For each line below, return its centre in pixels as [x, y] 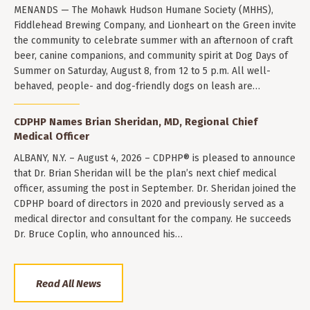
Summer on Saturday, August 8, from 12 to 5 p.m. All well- [142, 71]
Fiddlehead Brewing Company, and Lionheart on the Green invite [155, 25]
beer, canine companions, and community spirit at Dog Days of [151, 55]
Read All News [69, 283]
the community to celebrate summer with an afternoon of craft [153, 40]
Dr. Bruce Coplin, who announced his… [98, 235]
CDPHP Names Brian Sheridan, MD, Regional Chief [136, 122]
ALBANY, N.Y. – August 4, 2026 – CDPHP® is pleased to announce [155, 158]
